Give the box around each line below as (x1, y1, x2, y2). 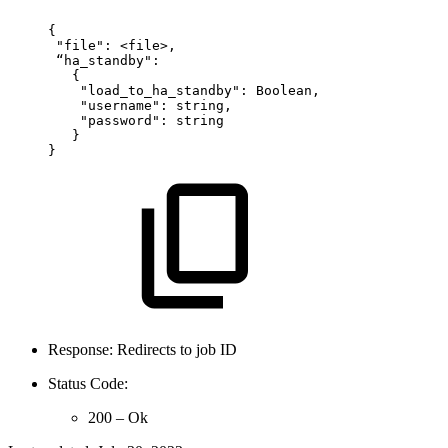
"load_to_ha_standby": (80, 82, 248, 98)
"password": (80, 112, 168, 128)
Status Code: (48, 374, 128, 392)
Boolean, (256, 82, 320, 98)
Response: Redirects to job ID (48, 340, 237, 358)
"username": (80, 97, 168, 113)
